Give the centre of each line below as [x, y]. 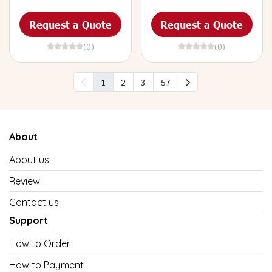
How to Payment [46, 265]
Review [25, 181]
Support [29, 220]
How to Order [40, 243]
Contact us [34, 202]
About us [29, 160]
